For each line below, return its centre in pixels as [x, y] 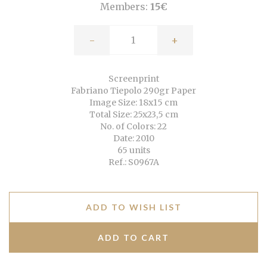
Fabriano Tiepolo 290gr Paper [133, 91]
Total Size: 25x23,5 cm [133, 115]
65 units [133, 150]
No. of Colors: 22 [133, 127]
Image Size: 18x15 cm [133, 103]
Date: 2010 [133, 139]
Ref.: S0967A [133, 162]
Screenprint [133, 79]
